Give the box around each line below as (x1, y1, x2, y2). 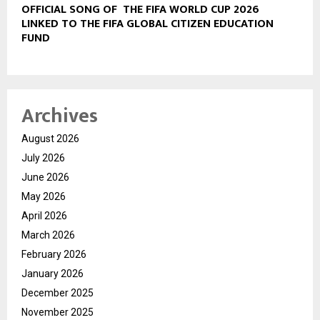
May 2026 (21, 190, 66, 202)
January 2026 (21, 267, 84, 279)
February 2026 (21, 248, 86, 260)
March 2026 (21, 229, 75, 241)
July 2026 (21, 151, 65, 164)
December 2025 (21, 286, 94, 299)
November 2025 (21, 306, 94, 318)
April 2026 (21, 209, 67, 221)
